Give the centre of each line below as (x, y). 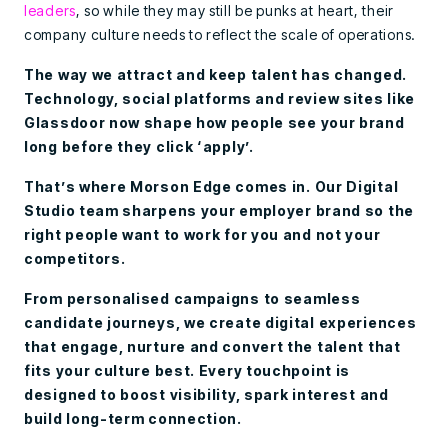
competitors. (75, 258)
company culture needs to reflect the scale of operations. (220, 34)
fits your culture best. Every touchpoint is (187, 370)
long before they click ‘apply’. (139, 146)
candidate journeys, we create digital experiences (220, 322)
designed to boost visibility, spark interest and (206, 394)
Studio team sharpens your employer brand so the (219, 210)
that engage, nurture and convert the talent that (212, 346)
